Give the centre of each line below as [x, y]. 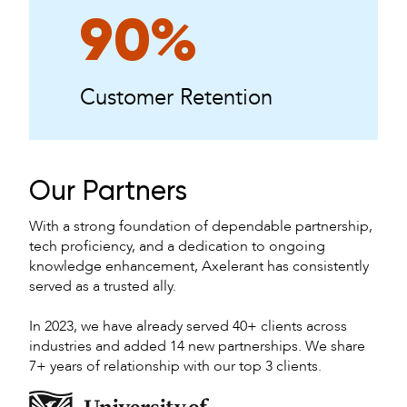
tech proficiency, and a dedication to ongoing [177, 246]
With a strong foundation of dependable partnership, [201, 226]
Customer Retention [176, 97]
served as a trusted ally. [103, 286]
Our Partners [108, 192]
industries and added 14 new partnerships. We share [197, 346]
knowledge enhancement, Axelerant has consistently [199, 266]
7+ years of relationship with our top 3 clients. [175, 366]
